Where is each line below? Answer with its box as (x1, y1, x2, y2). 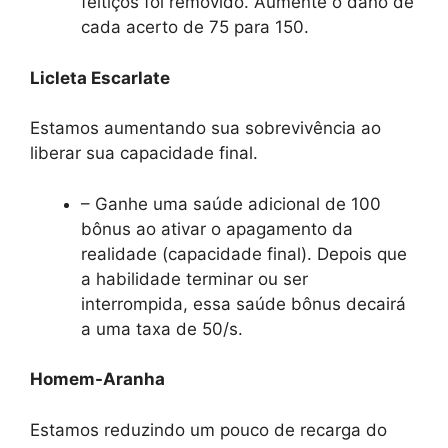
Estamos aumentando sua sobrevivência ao (30, 118, 381, 139)
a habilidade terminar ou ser (81, 268, 308, 289)
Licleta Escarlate (30, 67, 170, 88)
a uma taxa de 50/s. (81, 318, 243, 339)
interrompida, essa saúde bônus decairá (81, 293, 406, 314)
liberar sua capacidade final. (30, 143, 258, 164)
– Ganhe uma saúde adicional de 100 (81, 193, 381, 214)
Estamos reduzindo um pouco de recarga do (30, 419, 387, 440)
